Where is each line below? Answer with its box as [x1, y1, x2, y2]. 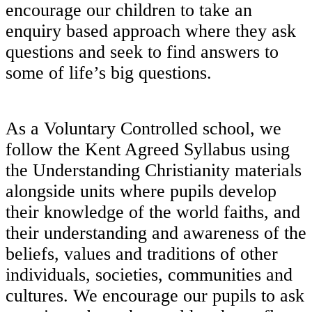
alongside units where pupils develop [6, 181, 276, 202]
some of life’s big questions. [6, 63, 212, 84]
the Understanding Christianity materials [6, 160, 302, 181]
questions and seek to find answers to [6, 42, 279, 63]
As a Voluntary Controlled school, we [6, 118, 281, 139]
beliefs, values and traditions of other [6, 244, 278, 265]
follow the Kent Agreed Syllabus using [6, 139, 290, 160]
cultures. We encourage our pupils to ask [6, 286, 304, 306]
